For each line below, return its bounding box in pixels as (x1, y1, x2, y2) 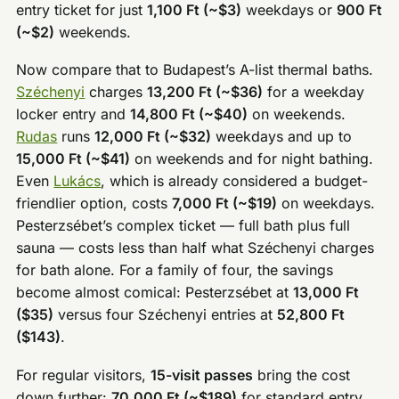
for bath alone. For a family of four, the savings (16, 261, 334, 280)
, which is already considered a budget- (101, 172, 369, 191)
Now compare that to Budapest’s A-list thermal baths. (16, 61, 374, 79)
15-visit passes (151, 366, 254, 385)
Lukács (53, 172, 102, 191)
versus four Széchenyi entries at (53, 305, 278, 324)
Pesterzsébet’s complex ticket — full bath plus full (16, 216, 351, 235)
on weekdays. (277, 194, 376, 213)
